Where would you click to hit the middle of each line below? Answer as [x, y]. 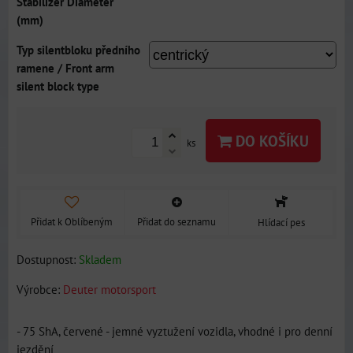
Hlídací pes [281, 223]
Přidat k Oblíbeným [72, 221]
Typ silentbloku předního [78, 50]
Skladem [100, 259]
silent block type [58, 86]
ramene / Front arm [65, 68]
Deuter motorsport [110, 289]
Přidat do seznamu [176, 221]
